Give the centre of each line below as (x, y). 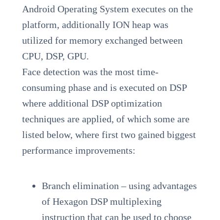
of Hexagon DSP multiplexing (101, 201)
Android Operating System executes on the (107, 9)
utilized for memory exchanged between (102, 40)
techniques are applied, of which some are (106, 119)
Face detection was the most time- (90, 71)
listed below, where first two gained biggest (109, 134)
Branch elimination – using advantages (119, 185)
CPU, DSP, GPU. (55, 56)
